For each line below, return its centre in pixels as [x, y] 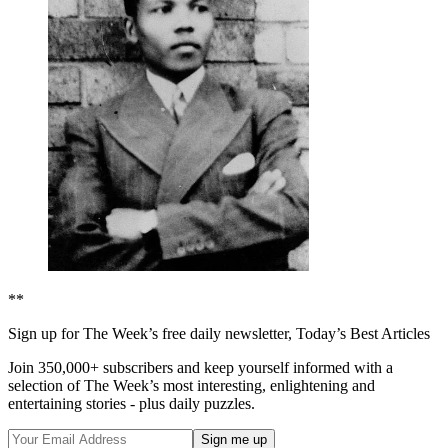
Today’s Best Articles [363, 334]
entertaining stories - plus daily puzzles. [131, 404]
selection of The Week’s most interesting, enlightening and [191, 386]
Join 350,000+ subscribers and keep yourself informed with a [200, 368]
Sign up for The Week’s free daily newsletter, [152, 334]
